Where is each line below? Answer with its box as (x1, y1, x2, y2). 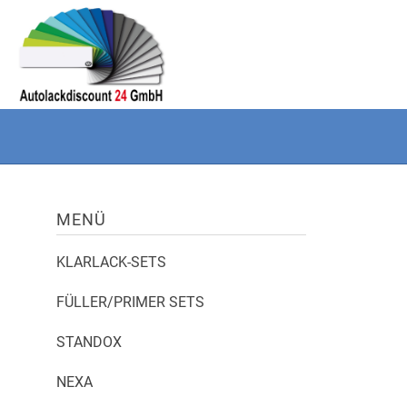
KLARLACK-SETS (56, 253, 166, 271)
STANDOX (56, 333, 122, 351)
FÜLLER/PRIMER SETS (56, 293, 204, 311)
